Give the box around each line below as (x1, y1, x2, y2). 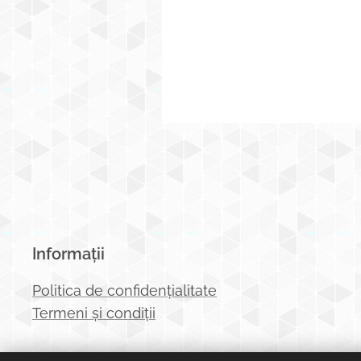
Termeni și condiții (32, 305, 156, 322)
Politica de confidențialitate (32, 282, 217, 299)
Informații (32, 244, 105, 263)
